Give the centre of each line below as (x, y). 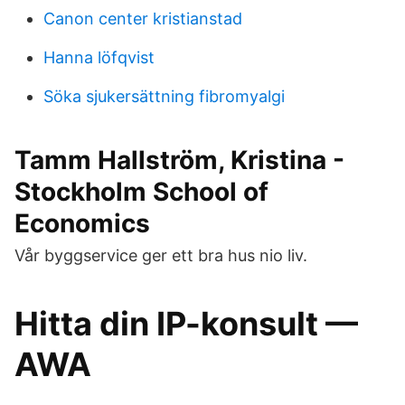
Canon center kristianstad (143, 19)
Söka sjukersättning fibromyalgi (164, 96)
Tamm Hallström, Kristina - (179, 160)
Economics (82, 223)
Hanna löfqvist (99, 57)
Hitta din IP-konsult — (186, 324)
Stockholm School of (141, 192)
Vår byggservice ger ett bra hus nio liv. (161, 255)
